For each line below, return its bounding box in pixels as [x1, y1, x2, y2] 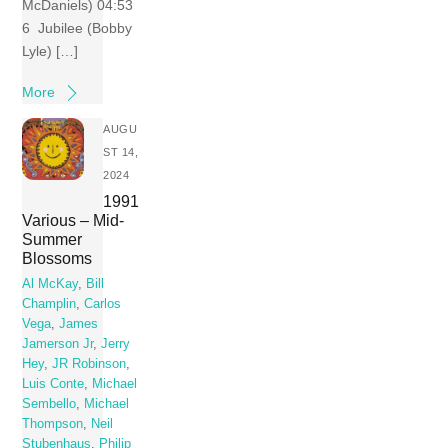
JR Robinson [52, 356, 127, 371]
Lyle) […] [22, 42, 79, 59]
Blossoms [22, 248, 93, 267]
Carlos [84, 296, 122, 311]
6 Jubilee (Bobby [22, 19, 133, 36]
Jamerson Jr [22, 336, 94, 351]
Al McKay [22, 276, 79, 291]
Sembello [22, 396, 77, 411]
